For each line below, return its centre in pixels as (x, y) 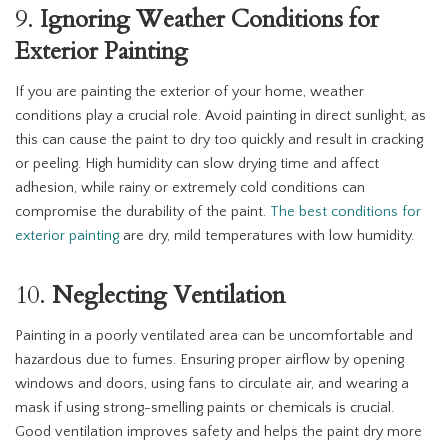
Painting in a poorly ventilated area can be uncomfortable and (214, 336)
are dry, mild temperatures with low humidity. (266, 236)
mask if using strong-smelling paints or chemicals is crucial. (204, 408)
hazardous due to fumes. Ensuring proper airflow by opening (209, 360)
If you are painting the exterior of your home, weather (189, 92)
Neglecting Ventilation (168, 296)
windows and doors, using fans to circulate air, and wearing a (212, 384)
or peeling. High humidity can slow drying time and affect (197, 164)
